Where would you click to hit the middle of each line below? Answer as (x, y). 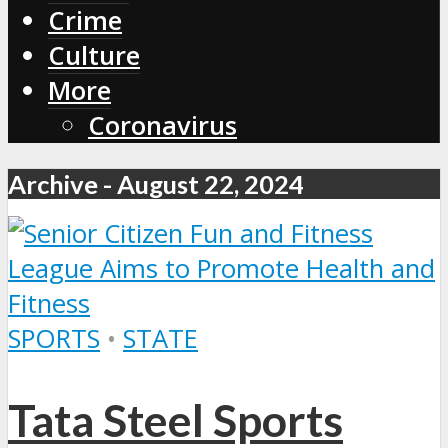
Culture (94, 56)
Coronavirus (162, 126)
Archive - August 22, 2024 (156, 183)
